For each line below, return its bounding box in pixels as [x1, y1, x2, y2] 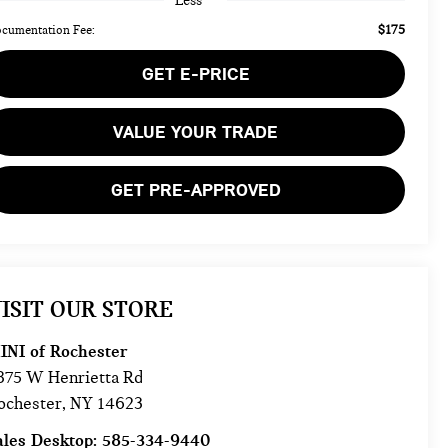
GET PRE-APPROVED [110, 178, 281, 201]
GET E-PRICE [141, 62, 250, 85]
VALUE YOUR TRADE [113, 120, 278, 143]
